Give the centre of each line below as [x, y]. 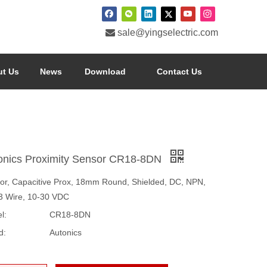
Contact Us [179, 72]
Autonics [66, 232]
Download [105, 72]
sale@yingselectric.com [168, 32]
